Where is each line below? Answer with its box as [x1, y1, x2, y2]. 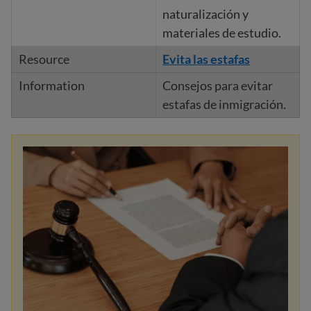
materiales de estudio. [162, 25, 281, 40]
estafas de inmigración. [162, 96, 286, 112]
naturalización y [162, 6, 249, 22]
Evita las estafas [162, 51, 250, 67]
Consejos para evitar [162, 78, 273, 93]
